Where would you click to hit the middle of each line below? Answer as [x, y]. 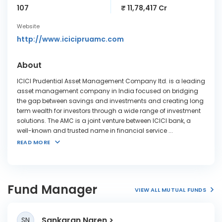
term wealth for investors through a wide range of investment [109, 111]
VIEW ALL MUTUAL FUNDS [170, 190]
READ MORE [33, 142]
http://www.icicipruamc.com [70, 39]
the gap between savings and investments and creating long [110, 101]
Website [28, 26]
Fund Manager [52, 190]
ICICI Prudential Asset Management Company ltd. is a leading [111, 81]
